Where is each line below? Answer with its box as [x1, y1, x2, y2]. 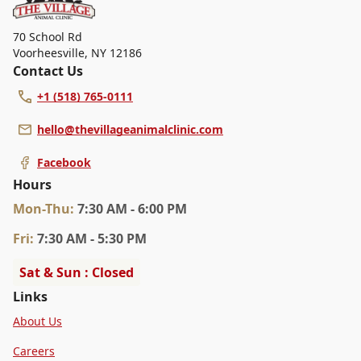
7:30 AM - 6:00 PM [77, 199, 187, 218]
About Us [13, 313, 62, 329]
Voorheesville [13, 44, 85, 60]
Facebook [37, 154, 91, 170]
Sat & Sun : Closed [19, 263, 134, 281]
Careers [13, 342, 55, 359]
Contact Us [13, 61, 83, 80]
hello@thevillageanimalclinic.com [37, 121, 223, 137]
